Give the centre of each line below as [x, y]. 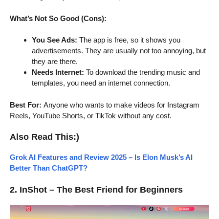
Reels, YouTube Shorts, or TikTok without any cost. [91, 115]
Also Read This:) [44, 137]
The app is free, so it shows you [129, 40]
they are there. [55, 62]
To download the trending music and [142, 72]
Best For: [26, 105]
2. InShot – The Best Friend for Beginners [96, 189]
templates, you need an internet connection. [101, 83]
